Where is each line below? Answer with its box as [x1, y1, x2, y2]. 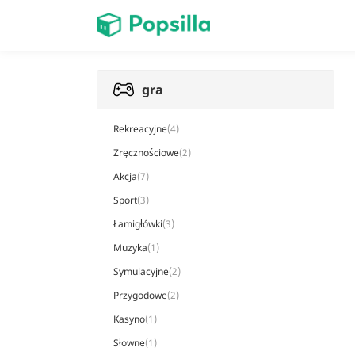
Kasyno [113, 312, 145, 326]
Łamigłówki [113, 217, 162, 231]
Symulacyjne [113, 265, 169, 278]
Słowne [113, 336, 145, 349]
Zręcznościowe [113, 146, 179, 159]
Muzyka [113, 241, 147, 254]
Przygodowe [113, 288, 167, 302]
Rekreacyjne [113, 122, 167, 136]
